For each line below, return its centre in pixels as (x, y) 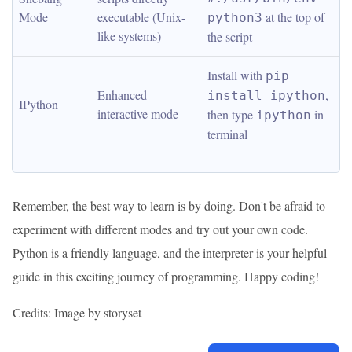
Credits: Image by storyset (77, 312)
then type (232, 114)
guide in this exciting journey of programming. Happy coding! (166, 276)
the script (230, 37)
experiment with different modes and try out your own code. (160, 229)
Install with (236, 75)
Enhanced (122, 95)
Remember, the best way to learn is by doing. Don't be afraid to (169, 205)
